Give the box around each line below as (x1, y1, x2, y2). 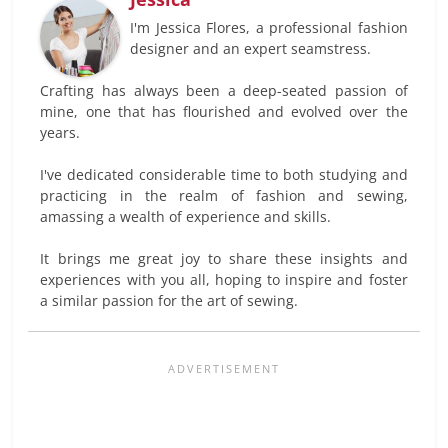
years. (40, 122, 81, 142)
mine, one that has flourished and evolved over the (40, 101, 408, 121)
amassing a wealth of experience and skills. (40, 206, 332, 226)
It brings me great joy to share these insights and (40, 248, 408, 268)
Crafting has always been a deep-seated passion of (40, 80, 408, 100)
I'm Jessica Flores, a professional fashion (130, 17, 408, 37)
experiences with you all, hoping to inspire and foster (40, 269, 408, 289)
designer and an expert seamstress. (130, 38, 372, 58)
